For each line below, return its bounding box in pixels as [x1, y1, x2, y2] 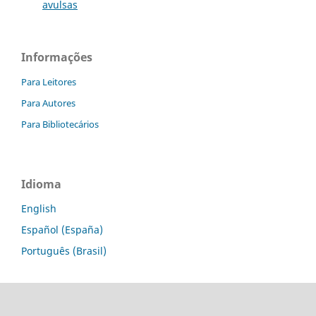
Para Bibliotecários [21, 118, 99, 131]
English [21, 202, 56, 216]
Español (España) [21, 222, 103, 236]
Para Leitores [21, 75, 76, 89]
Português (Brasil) [21, 243, 107, 257]
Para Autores [21, 97, 75, 110]
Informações [21, 49, 92, 66]
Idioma [21, 176, 61, 193]
